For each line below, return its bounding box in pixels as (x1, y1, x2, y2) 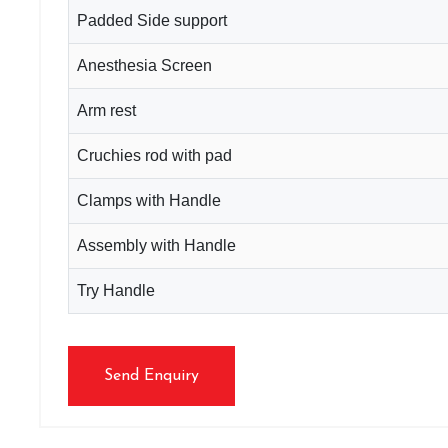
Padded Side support (77, 11, 227, 29)
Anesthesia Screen (77, 56, 212, 74)
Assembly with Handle (77, 236, 236, 254)
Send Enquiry (104, 367, 199, 384)
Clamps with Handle (77, 191, 221, 209)
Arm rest (77, 101, 136, 119)
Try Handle (77, 281, 155, 299)
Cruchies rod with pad (77, 146, 232, 164)
